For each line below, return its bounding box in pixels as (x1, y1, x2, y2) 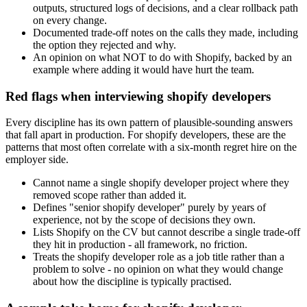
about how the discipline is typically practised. (33, 275, 232, 288)
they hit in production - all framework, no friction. (33, 238, 247, 251)
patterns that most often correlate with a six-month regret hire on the (5, 141, 297, 153)
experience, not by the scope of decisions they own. (33, 214, 256, 226)
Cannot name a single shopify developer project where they (33, 177, 289, 189)
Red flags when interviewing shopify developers (5, 88, 271, 103)
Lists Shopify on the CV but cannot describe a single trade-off (33, 226, 300, 238)
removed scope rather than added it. (33, 189, 186, 201)
